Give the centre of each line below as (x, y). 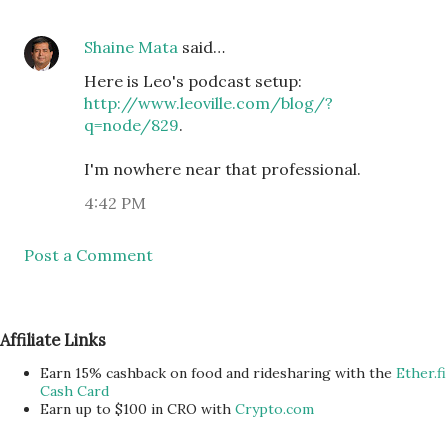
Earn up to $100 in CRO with (137, 409)
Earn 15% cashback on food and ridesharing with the (218, 373)
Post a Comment (88, 255)
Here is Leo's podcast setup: (193, 81)
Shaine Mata (131, 47)
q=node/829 (131, 125)
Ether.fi (421, 373)
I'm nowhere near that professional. (222, 169)
